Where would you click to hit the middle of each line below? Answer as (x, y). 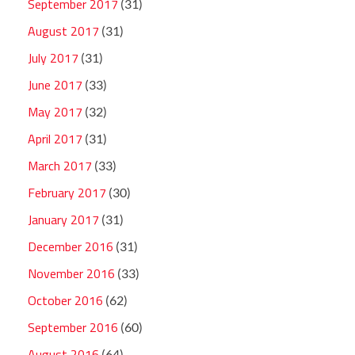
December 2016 (71, 247)
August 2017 (63, 31)
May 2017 (55, 112)
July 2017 (53, 58)
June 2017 (55, 85)
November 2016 (71, 274)
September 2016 (73, 328)
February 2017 (67, 193)
